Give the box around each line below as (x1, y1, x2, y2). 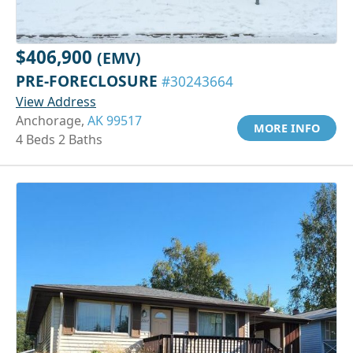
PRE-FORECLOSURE (16, 69, 162, 91)
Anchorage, (16, 111, 87, 129)
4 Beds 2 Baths (16, 130, 102, 148)
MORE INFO (254, 120, 320, 136)
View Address (16, 92, 96, 110)
